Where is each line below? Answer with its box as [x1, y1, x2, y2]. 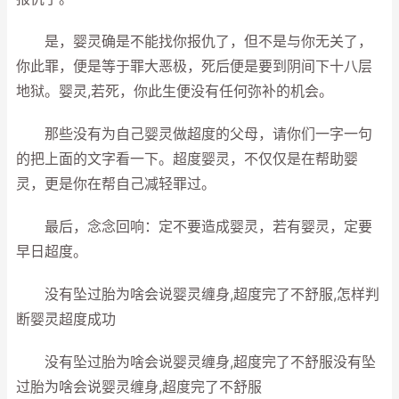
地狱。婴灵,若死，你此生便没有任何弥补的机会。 [16, 83, 333, 100]
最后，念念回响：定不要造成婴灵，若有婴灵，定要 [16, 218, 372, 235]
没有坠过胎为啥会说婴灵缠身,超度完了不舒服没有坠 [16, 354, 376, 370]
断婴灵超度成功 [16, 311, 116, 328]
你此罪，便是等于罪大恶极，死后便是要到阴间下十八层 [16, 58, 372, 75]
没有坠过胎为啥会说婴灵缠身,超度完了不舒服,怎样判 [16, 286, 379, 303]
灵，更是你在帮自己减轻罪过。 [16, 175, 216, 192]
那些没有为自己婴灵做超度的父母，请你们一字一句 [16, 126, 372, 142]
